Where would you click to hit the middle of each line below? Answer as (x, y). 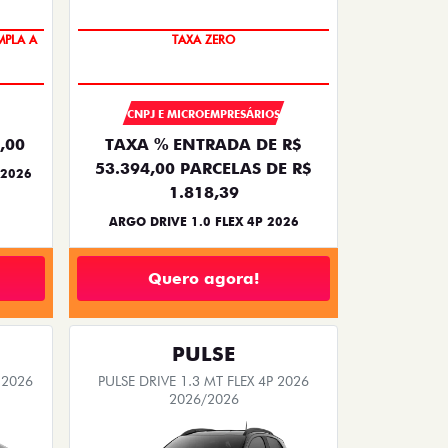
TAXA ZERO (203, 40)
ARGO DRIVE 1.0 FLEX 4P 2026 (203, 222)
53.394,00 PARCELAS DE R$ (203, 169)
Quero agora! (203, 278)
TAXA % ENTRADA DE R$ (203, 145)
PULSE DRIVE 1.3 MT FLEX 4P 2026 (203, 381)
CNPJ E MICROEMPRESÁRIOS (203, 114)
